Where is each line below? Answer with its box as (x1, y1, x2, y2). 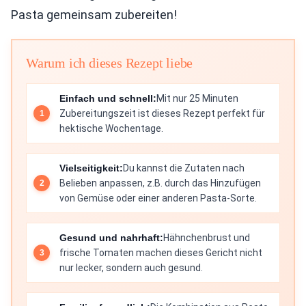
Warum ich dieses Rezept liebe (26, 55, 193, 70)
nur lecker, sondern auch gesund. (59, 262, 203, 273)
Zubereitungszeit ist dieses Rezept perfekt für (59, 108, 265, 119)
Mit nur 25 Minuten (156, 93, 238, 104)
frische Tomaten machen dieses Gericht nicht (59, 247, 262, 258)
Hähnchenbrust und (163, 232, 250, 243)
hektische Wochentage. (59, 123, 163, 134)
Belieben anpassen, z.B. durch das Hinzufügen (59, 178, 261, 189)
